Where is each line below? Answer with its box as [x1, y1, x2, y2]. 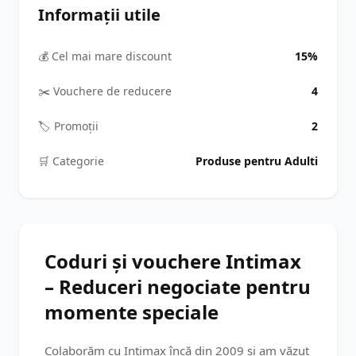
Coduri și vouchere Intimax [44, 248, 301, 274]
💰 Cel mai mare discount [38, 48, 172, 64]
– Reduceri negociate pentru [44, 273, 311, 300]
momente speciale [44, 299, 219, 325]
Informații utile [38, 4, 161, 25]
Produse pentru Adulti [195, 153, 318, 168]
